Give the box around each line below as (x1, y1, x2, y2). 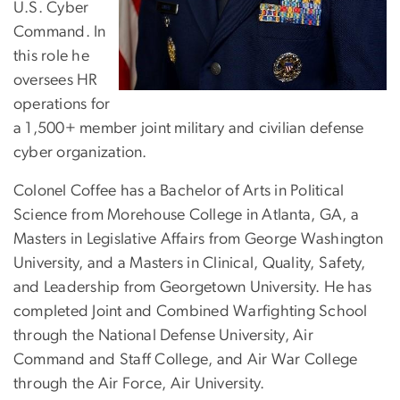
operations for (13, 96, 111, 112)
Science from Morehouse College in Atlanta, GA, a (13, 206, 359, 223)
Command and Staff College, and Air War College (13, 351, 358, 368)
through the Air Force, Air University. (13, 375, 265, 392)
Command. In (13, 23, 106, 40)
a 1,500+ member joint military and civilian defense (13, 120, 364, 137)
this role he (13, 47, 89, 64)
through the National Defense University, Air (13, 327, 313, 344)
